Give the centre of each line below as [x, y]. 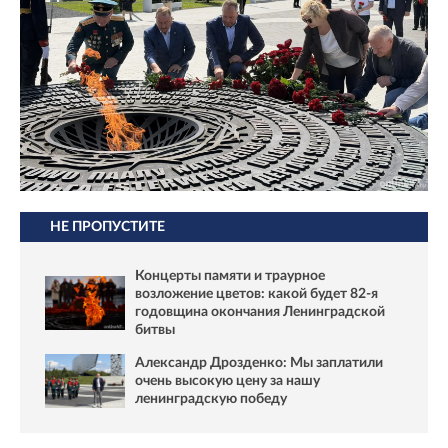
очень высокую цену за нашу [227, 380]
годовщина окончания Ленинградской [260, 311]
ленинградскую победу [211, 398]
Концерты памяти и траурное [230, 275]
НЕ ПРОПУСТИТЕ [107, 226]
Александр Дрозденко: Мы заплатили [259, 362]
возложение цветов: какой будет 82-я [256, 293]
